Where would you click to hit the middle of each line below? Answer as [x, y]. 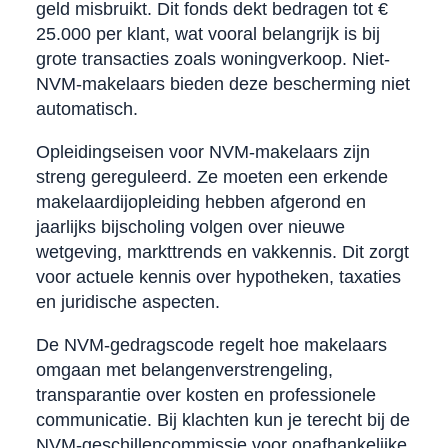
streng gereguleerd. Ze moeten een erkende [211, 176]
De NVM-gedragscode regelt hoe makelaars [211, 344]
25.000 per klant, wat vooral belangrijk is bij [207, 33]
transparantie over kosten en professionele [205, 394]
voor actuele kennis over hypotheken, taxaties [218, 276]
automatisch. [86, 108]
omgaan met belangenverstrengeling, [184, 369]
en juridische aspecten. [127, 301]
